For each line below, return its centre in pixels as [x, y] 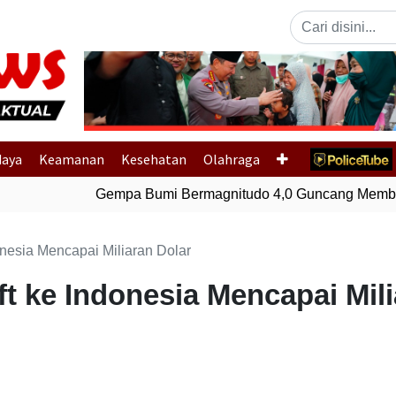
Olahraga [232, 159]
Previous [156, 100]
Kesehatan [153, 159]
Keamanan [71, 159]
